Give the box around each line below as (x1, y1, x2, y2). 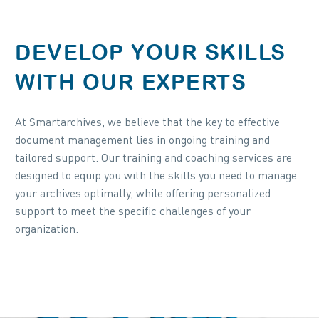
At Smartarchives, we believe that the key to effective (15, 117, 280, 129)
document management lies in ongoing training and (15, 135, 270, 147)
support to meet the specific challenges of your (15, 206, 251, 218)
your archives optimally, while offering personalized (15, 189, 271, 200)
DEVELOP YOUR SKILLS (15, 40, 286, 64)
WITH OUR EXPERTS (15, 70, 246, 94)
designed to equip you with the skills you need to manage (15, 171, 297, 182)
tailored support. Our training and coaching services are (15, 153, 292, 164)
